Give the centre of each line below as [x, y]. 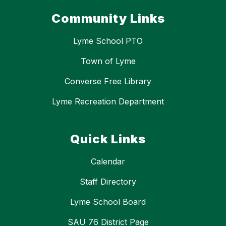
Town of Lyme [108, 61]
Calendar [108, 162]
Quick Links [108, 139]
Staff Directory [108, 182]
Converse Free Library [108, 81]
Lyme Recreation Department [108, 102]
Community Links [108, 19]
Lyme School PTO [108, 41]
